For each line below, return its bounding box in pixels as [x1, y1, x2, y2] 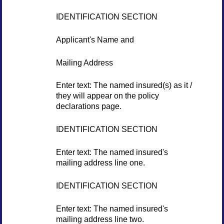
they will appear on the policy [55, 91, 159, 100]
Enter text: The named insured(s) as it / [55, 80, 192, 90]
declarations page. [55, 101, 121, 111]
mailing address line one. [55, 157, 145, 167]
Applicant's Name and [55, 34, 134, 44]
